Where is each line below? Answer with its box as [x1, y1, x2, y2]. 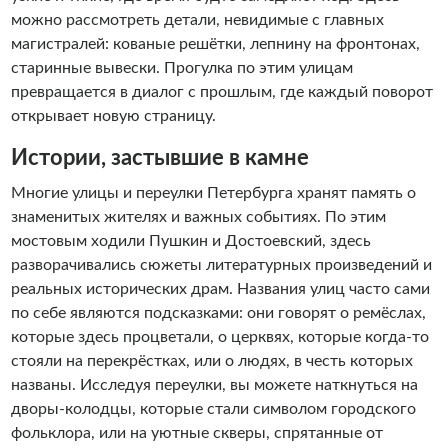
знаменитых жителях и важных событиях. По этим [10, 209, 386, 225]
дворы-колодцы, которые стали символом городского [10, 401, 416, 417]
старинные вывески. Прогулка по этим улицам [10, 60, 353, 76]
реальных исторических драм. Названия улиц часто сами [10, 281, 430, 297]
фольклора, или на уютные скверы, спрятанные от [10, 425, 383, 441]
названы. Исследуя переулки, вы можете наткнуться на [10, 377, 418, 393]
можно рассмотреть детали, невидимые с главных [10, 12, 384, 28]
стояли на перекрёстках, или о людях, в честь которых [10, 353, 413, 369]
